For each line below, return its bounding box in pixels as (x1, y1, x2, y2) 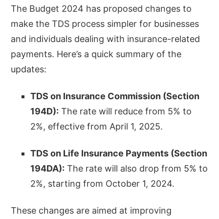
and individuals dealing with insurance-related (11, 33, 200, 44)
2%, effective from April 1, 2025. (30, 121, 163, 131)
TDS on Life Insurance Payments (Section (30, 148, 208, 158)
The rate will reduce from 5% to (59, 106, 192, 116)
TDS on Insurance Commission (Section (30, 90, 200, 101)
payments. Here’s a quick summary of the (11, 48, 182, 59)
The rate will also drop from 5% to (65, 163, 208, 174)
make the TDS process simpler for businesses (11, 18, 199, 29)
